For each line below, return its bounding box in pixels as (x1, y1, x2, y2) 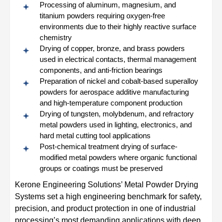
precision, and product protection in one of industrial (15, 204, 196, 213)
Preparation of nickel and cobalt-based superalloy (40, 77, 198, 86)
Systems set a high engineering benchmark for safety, (15, 192, 202, 201)
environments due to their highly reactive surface (40, 22, 196, 31)
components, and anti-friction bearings (40, 66, 163, 75)
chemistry (40, 33, 72, 42)
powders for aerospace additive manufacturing (40, 88, 189, 97)
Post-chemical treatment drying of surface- (40, 142, 177, 151)
